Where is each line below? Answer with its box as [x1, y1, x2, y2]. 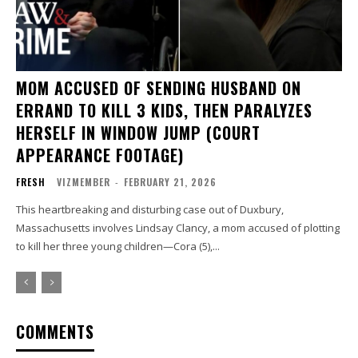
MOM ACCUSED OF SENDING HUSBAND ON [16, 76, 301, 101]
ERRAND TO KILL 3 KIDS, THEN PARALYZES [16, 98, 312, 123]
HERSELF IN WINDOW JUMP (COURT [16, 121, 261, 145]
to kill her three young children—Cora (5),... [16, 239, 220, 254]
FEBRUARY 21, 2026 [124, 175, 217, 189]
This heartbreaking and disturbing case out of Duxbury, [16, 202, 284, 217]
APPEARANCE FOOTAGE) [16, 143, 184, 168]
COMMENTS [16, 320, 94, 344]
